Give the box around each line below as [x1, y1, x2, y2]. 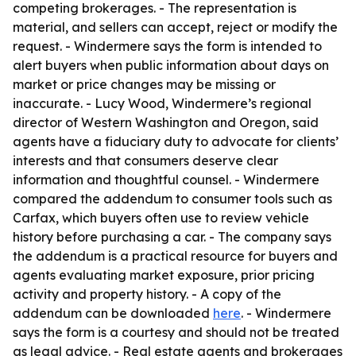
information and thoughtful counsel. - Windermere [13, 172, 319, 188]
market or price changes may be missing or [13, 76, 276, 92]
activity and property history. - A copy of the [13, 286, 281, 302]
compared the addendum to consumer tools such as [13, 191, 332, 207]
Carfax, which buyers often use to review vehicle [13, 210, 309, 226]
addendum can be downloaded [13, 305, 213, 321]
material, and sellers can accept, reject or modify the [13, 19, 338, 35]
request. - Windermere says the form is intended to [13, 38, 322, 54]
